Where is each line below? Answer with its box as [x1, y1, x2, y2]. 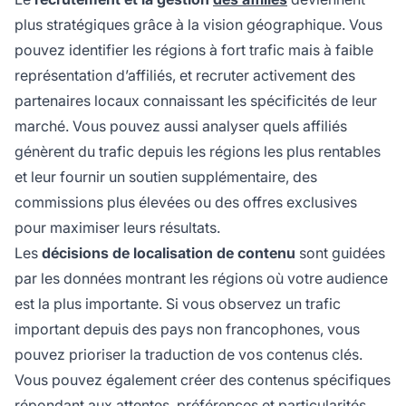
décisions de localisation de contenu [42, 244, 295, 263]
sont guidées [295, 244, 385, 263]
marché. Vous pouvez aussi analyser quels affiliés [14, 117, 347, 136]
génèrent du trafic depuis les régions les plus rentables [14, 142, 381, 161]
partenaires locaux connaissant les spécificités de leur [14, 92, 377, 111]
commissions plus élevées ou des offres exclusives [14, 193, 357, 212]
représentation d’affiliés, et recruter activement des [14, 66, 355, 85]
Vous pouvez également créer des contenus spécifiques [14, 371, 391, 390]
